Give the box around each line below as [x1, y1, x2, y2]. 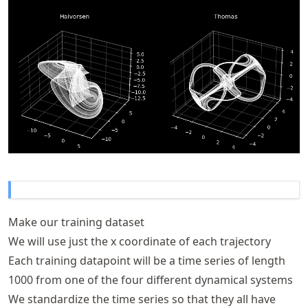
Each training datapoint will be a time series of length [8, 253, 285, 269]
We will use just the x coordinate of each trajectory [8, 234, 271, 250]
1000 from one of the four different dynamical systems [8, 272, 293, 288]
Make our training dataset [8, 214, 144, 230]
